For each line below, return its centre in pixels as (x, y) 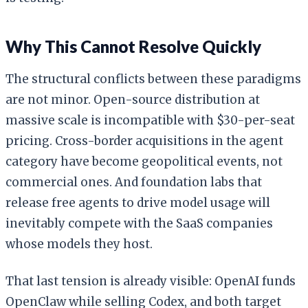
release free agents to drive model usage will (138, 202)
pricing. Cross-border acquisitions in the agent (144, 141)
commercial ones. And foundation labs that (134, 182)
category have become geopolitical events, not (144, 161)
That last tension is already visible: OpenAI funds (151, 281)
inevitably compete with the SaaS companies (139, 223)
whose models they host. (79, 244)
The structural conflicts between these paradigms (153, 79)
